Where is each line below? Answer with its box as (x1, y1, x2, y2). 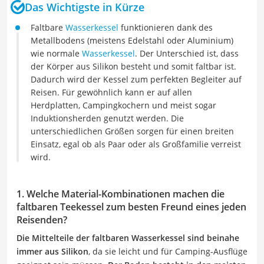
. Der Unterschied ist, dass (135, 48, 239, 59)
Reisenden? (16, 213, 67, 226)
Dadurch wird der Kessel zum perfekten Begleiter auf (31, 74, 242, 85)
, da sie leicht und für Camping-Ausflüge (88, 246, 247, 257)
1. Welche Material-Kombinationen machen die (16, 187, 225, 200)
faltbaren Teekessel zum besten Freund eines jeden (16, 200, 246, 213)
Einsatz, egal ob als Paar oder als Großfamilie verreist (31, 138, 241, 150)
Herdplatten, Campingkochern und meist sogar (31, 100, 216, 111)
